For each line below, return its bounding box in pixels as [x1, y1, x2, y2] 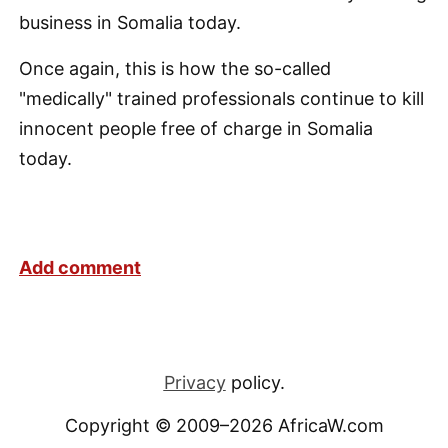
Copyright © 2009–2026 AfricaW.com [64, 415, 384, 436]
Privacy [163, 372, 226, 393]
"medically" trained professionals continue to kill [19, 88, 424, 109]
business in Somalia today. [19, 12, 241, 33]
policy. [225, 372, 285, 393]
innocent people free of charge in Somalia [19, 118, 373, 139]
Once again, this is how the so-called [19, 58, 331, 79]
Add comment [19, 257, 141, 278]
